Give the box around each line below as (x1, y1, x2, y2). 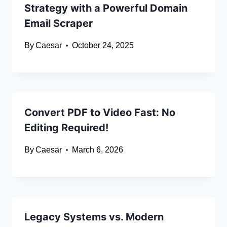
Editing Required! (24, 122, 108, 134)
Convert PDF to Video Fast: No (24, 106, 175, 119)
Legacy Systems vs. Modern (24, 211, 164, 223)
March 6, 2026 (72, 145, 124, 155)
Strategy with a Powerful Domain (24, 2, 187, 15)
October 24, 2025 (72, 41, 134, 50)
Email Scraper (24, 17, 93, 30)
